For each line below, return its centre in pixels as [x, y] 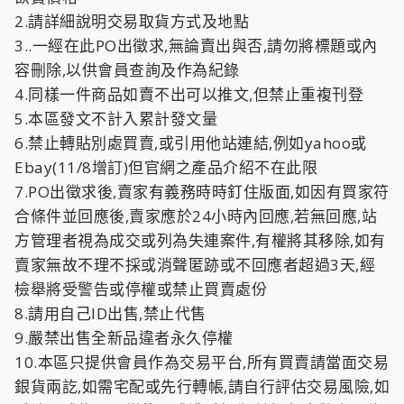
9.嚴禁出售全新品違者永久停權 [124, 338]
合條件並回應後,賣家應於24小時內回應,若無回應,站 [196, 216]
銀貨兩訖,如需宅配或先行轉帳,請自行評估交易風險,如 [202, 386]
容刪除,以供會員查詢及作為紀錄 [127, 70]
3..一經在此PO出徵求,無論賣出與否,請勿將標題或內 [196, 46]
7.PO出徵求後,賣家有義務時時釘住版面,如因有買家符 [202, 192]
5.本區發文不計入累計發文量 [116, 119]
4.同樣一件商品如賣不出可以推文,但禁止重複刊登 [189, 94]
